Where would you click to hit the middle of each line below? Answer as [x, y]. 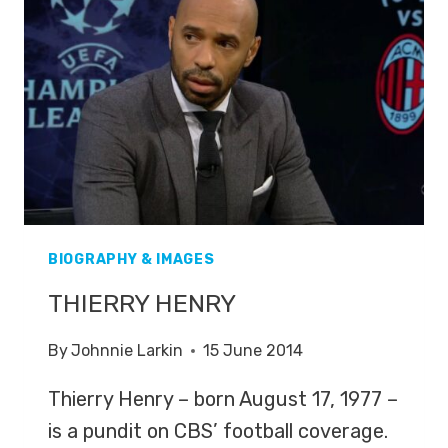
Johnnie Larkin [127, 351]
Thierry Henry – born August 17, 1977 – [223, 399]
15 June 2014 [253, 351]
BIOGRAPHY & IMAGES [131, 260]
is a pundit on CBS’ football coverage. [218, 431]
